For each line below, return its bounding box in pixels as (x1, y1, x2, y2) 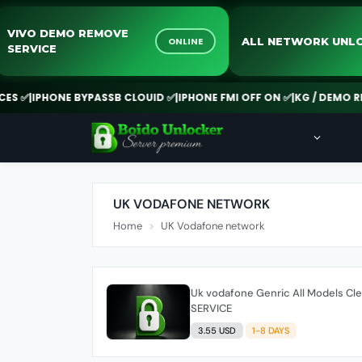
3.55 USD (197, 324, 236, 336)
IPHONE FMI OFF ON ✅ (152, 90, 266, 104)
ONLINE (196, 35, 231, 48)
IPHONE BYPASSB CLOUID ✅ (6, 90, 149, 104)
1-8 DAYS (252, 324, 290, 336)
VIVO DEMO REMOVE (35, 27, 157, 40)
